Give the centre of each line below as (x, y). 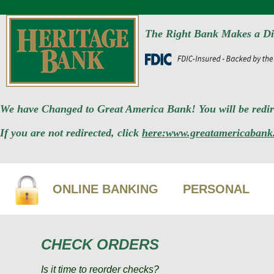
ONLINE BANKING (106, 189)
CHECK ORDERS (100, 244)
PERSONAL (216, 189)
